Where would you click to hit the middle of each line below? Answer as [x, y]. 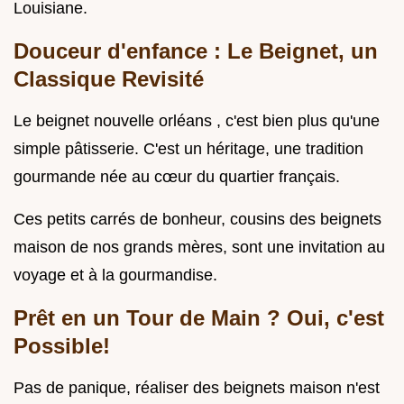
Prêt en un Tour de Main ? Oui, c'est [199, 318]
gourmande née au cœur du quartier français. [177, 177]
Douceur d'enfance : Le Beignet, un [196, 51]
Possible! [62, 346]
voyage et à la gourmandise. [115, 275]
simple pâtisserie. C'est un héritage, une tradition [188, 149]
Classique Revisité [109, 79]
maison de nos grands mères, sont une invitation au [199, 248]
